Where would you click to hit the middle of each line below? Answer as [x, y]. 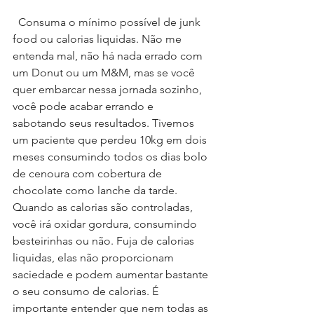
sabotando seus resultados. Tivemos [105, 123]
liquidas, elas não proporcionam [95, 258]
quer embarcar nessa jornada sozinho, [109, 90]
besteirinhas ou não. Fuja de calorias [105, 241]
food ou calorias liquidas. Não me [98, 39]
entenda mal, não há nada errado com [109, 56]
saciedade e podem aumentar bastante [112, 275]
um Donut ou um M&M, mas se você [105, 73]
